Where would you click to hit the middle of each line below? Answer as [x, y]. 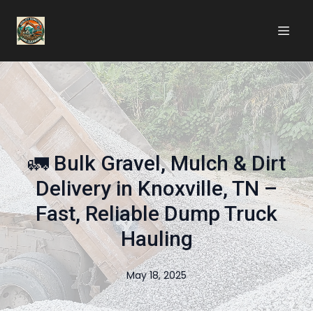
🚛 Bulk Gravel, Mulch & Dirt [156, 163]
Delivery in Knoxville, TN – [156, 188]
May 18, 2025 [156, 275]
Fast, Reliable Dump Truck [156, 213]
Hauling [156, 239]
